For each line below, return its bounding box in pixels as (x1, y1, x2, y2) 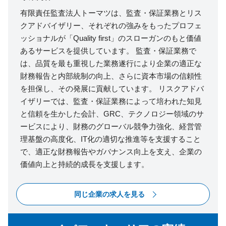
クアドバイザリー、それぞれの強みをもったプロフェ (20, 21, 202, 30)
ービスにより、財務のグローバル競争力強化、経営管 (20, 122, 202, 131)
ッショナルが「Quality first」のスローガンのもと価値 (20, 34, 201, 43)
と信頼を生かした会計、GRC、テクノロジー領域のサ (20, 109, 204, 119)
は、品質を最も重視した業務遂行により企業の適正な (20, 59, 202, 68)
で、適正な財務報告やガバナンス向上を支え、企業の (20, 147, 202, 156)
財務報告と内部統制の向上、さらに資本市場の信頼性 (20, 72, 202, 81)
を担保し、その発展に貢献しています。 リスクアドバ (20, 84, 204, 93)
